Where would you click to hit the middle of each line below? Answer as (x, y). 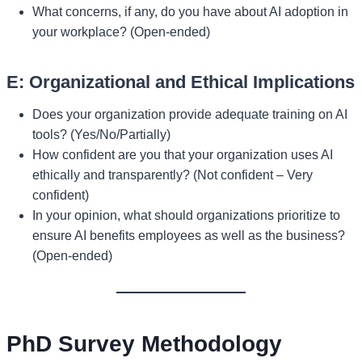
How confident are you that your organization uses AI (183, 154)
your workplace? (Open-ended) (121, 32)
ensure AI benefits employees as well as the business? (189, 235)
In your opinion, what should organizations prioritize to (186, 215)
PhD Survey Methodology (144, 343)
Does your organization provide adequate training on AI (190, 114)
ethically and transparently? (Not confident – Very (173, 175)
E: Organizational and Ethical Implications (181, 82)
